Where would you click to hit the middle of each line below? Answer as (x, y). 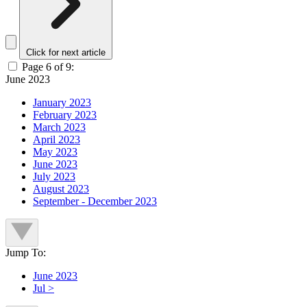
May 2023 (55, 152)
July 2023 (54, 177)
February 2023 (65, 115)
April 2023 (57, 140)
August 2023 (61, 189)
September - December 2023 (95, 201)
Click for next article (66, 53)
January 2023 (62, 103)
